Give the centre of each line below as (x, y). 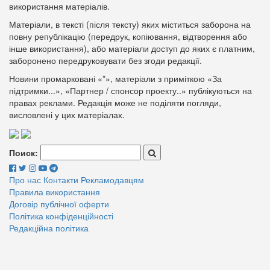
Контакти (61, 180)
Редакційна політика (49, 228)
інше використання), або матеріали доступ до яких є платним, (132, 48)
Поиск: (24, 153)
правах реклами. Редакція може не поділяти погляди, (115, 102)
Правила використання (55, 192)
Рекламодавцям (112, 180)
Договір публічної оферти (59, 204)
